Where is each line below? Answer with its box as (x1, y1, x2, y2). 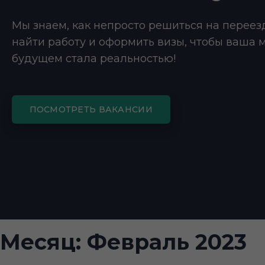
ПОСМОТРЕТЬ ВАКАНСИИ (29, 104, 153, 115)
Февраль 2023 (87, 229, 247, 256)
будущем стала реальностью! (11, 52, 176, 65)
